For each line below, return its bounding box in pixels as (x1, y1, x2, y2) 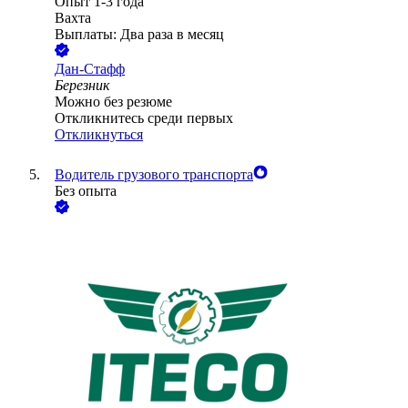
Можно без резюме (55, 94, 172, 110)
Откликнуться (55, 127, 143, 143)
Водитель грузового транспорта (55, 167, 253, 183)
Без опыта (55, 183, 117, 199)
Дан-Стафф (55, 61, 125, 77)
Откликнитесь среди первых (55, 110, 233, 127)
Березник (55, 77, 109, 94)
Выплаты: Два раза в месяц (55, 26, 224, 43)
